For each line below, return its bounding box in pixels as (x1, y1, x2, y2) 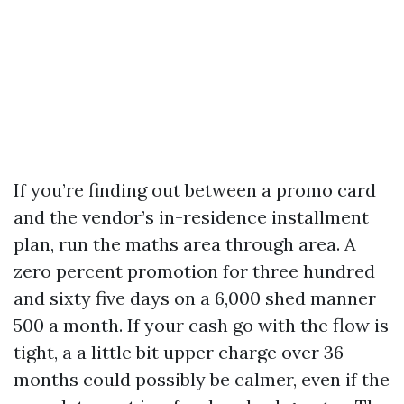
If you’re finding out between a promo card (14, 178, 376, 201)
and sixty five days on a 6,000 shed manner (14, 286, 376, 309)
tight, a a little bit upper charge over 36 (14, 340, 344, 363)
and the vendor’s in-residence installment (14, 205, 369, 228)
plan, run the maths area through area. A (14, 232, 356, 255)
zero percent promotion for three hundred (14, 259, 375, 282)
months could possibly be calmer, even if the (14, 367, 390, 390)
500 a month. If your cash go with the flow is (14, 313, 389, 336)
